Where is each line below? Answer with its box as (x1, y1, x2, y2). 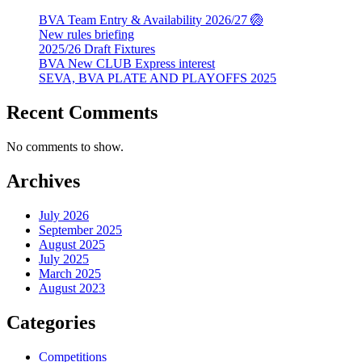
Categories (6, 311, 95, 333)
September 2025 (39, 222, 122, 237)
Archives (6, 170, 80, 192)
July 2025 (39, 251, 89, 266)
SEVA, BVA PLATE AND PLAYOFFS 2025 (39, 71, 276, 86)
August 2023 (39, 280, 105, 295)
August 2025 (39, 237, 105, 251)
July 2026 (39, 208, 89, 222)
